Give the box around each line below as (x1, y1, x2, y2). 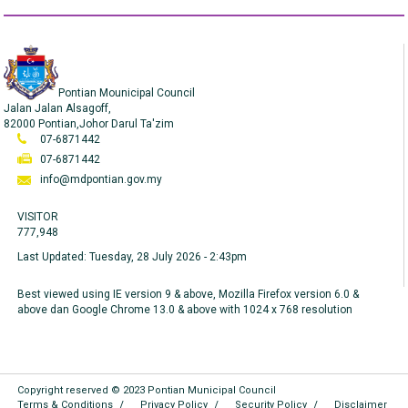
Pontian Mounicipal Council (58, 87, 196, 99)
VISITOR (17, 210, 59, 223)
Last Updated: (17, 250, 90, 263)
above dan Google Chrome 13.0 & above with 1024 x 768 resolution (17, 303, 353, 316)
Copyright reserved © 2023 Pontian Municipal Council (17, 384, 277, 396)
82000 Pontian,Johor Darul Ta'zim (4, 117, 175, 130)
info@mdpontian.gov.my (40, 173, 163, 186)
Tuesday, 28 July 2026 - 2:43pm (89, 250, 248, 263)
